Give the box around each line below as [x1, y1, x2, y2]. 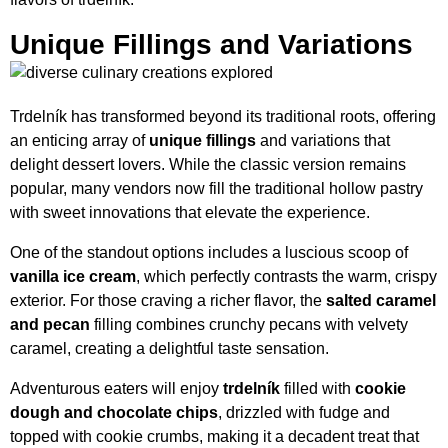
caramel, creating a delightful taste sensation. [10, 340, 329, 358]
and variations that [256, 132, 390, 150]
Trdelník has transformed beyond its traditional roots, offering [10, 108, 436, 126]
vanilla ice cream [10, 268, 136, 286]
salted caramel [326, 292, 436, 310]
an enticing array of [10, 132, 149, 150]
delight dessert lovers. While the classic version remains [10, 156, 406, 174]
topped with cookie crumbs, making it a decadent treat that [10, 428, 419, 446]
